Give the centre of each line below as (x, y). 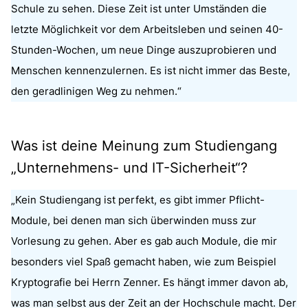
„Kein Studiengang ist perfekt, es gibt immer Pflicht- (138, 199)
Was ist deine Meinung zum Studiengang (144, 145)
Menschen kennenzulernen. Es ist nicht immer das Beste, (151, 70)
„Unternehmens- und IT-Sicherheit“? (129, 167)
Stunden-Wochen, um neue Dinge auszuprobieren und (144, 49)
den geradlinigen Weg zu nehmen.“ (96, 91)
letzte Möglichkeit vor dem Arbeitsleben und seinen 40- (147, 29)
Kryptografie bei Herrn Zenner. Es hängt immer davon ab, (150, 282)
